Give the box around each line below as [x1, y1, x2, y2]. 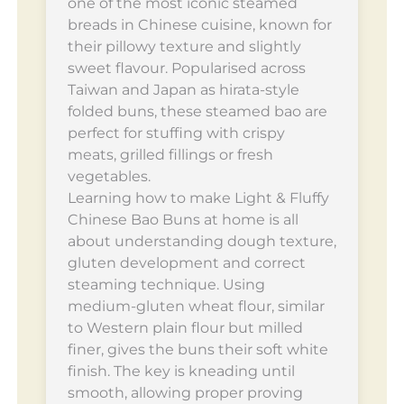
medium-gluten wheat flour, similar [67, 297, 325, 315]
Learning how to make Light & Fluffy [67, 188, 329, 207]
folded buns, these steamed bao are [67, 102, 327, 120]
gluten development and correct [67, 253, 306, 271]
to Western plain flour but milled [67, 318, 303, 336]
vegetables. [67, 167, 151, 185]
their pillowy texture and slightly [67, 37, 301, 55]
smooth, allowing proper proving [67, 383, 303, 401]
